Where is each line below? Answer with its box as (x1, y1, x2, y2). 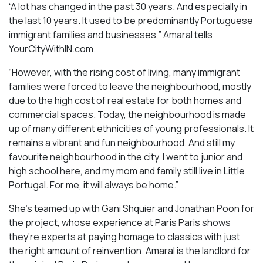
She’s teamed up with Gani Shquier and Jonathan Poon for (9, 201, 254, 215)
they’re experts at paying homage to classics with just (9, 230, 240, 243)
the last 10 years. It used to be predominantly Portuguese (9, 14, 253, 27)
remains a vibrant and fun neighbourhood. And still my (9, 136, 235, 149)
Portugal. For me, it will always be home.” (9, 178, 178, 191)
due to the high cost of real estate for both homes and (9, 93, 241, 107)
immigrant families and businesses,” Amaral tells (9, 28, 213, 41)
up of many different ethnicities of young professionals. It (9, 122, 254, 135)
